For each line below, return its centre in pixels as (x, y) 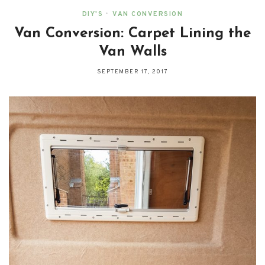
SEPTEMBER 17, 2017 (132, 72)
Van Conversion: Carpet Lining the (132, 34)
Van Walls (132, 52)
